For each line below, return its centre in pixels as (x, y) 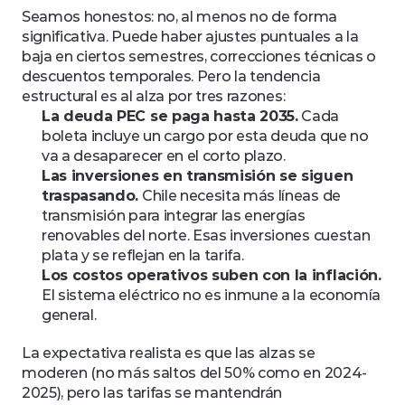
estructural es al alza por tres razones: (154, 96)
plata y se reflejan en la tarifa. (143, 255)
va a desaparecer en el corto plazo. (164, 156)
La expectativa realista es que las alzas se (169, 353)
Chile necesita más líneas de (240, 196)
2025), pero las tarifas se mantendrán (152, 393)
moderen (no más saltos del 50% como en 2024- (194, 373)
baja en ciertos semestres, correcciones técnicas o (199, 57)
